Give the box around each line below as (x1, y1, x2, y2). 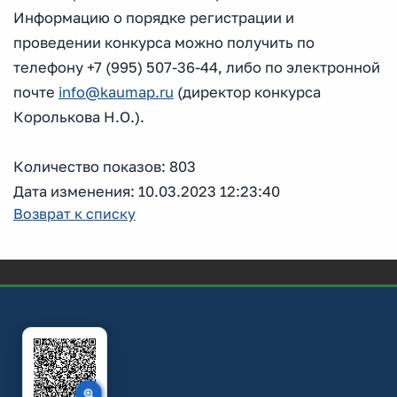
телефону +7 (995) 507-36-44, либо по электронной (13, 58, 380, 76)
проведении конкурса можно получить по (13, 34, 315, 51)
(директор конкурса (174, 83, 321, 101)
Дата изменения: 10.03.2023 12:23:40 (13, 183, 280, 200)
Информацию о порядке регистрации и (13, 9, 294, 27)
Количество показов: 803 (13, 158, 196, 175)
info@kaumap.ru (58, 83, 174, 101)
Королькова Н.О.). (13, 108, 144, 126)
